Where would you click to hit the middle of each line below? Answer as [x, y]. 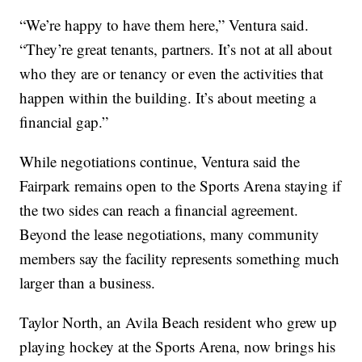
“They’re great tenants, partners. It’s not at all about [176, 48]
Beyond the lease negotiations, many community [170, 234]
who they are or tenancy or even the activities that [172, 73]
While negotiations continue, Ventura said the [160, 161]
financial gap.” [64, 121]
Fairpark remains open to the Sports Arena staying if [181, 185]
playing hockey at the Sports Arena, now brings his [178, 346]
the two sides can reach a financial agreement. [159, 209]
